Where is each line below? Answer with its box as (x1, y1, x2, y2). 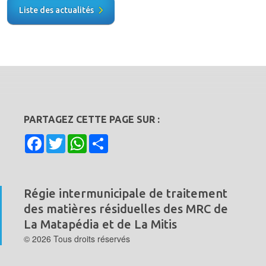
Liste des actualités (19, 5, 94, 15)
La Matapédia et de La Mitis (24, 217, 177, 232)
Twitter (65, 132, 93, 146)
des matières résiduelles (24, 202, 163, 216)
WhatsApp (87, 132, 131, 146)
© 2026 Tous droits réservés (24, 233, 130, 245)
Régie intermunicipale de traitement (24, 186, 227, 201)
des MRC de (163, 202, 228, 216)
